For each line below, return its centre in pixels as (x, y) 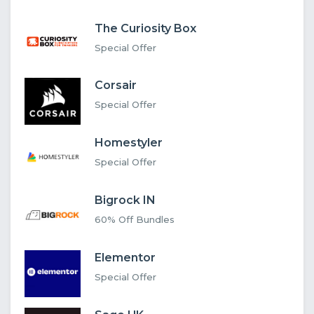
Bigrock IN (125, 200)
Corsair (116, 85)
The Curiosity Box (145, 28)
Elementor (125, 257)
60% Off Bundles (135, 219)
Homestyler (129, 142)
